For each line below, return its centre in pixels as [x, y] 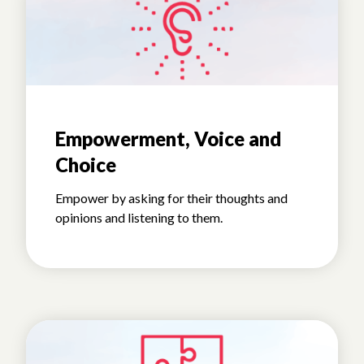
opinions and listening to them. [139, 218]
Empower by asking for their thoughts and [171, 198]
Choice [86, 165]
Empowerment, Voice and [168, 139]
